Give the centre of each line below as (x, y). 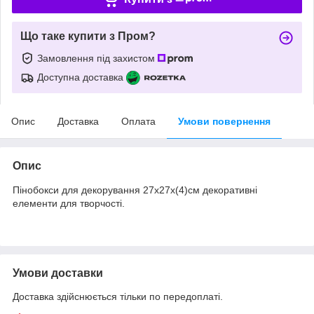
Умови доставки (58, 273)
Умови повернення (224, 121)
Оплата (138, 121)
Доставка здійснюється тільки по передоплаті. (118, 296)
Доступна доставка (80, 77)
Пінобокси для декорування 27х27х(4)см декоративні (135, 190)
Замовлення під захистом (97, 58)
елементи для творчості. (69, 203)
